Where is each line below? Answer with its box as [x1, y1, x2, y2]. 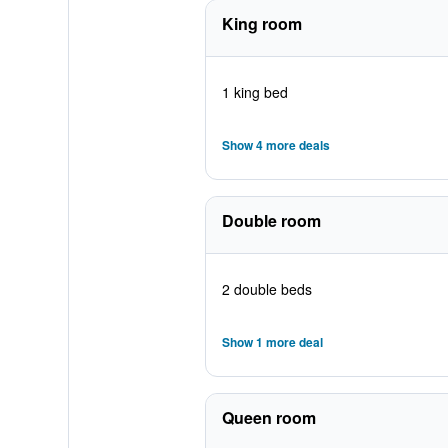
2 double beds [221, 279, 312, 299]
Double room [221, 209, 321, 232]
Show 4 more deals [221, 136, 330, 154]
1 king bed [221, 82, 288, 102]
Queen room [221, 406, 316, 429]
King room [221, 12, 302, 35]
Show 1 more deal [221, 333, 323, 351]
